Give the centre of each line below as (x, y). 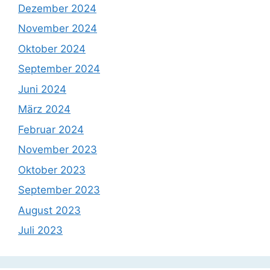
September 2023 (59, 190)
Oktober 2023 (52, 170)
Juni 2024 (42, 89)
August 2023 (49, 210)
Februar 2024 (51, 129)
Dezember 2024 (57, 8)
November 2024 (58, 29)
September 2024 (59, 69)
